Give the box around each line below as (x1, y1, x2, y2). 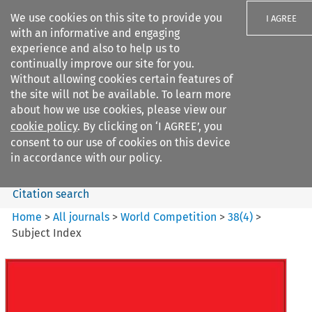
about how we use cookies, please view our (10, 103, 226, 116)
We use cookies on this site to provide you (10, 11, 222, 24)
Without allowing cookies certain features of (10, 72, 233, 86)
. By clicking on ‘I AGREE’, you (77, 120, 222, 133)
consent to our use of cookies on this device (10, 136, 231, 149)
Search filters (94, 89, 162, 103)
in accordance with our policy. (10, 151, 162, 164)
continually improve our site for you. (10, 57, 194, 70)
